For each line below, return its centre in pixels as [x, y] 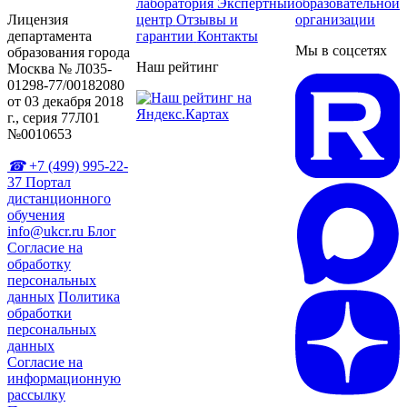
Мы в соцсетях [341, 51]
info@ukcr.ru [45, 232]
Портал [48, 183]
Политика [89, 297]
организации [335, 20]
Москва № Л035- [60, 69]
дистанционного [59, 199]
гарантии [164, 36]
